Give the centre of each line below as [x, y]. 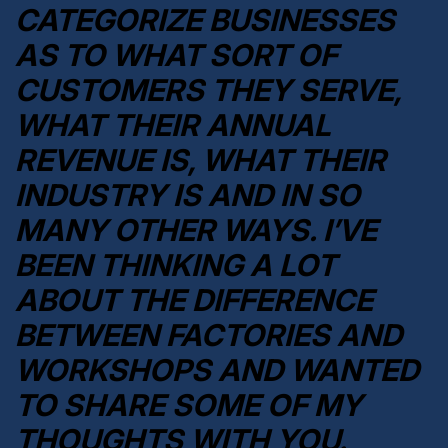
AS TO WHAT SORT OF [176, 54]
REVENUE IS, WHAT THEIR [200, 159]
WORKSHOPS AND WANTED [217, 369]
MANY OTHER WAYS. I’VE [196, 229]
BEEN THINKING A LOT [175, 264]
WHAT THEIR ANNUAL [173, 124]
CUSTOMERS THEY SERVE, [208, 89]
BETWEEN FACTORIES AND [208, 334]
